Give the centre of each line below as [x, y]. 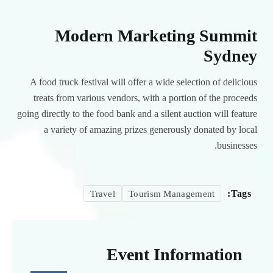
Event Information [175, 255]
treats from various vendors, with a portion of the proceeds [145, 98]
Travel [103, 194]
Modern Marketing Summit [156, 36]
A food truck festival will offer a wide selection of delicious [144, 82]
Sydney [230, 56]
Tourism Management [172, 194]
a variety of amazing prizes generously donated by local [151, 130]
